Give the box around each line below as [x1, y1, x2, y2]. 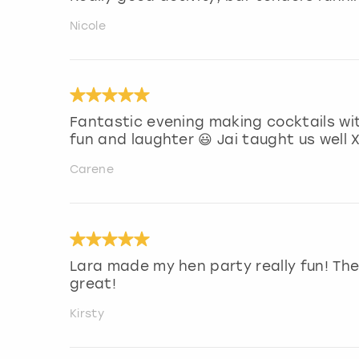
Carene [70, 163, 114, 177]
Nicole [70, 18, 106, 33]
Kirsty [70, 307, 104, 321]
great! [70, 276, 116, 292]
